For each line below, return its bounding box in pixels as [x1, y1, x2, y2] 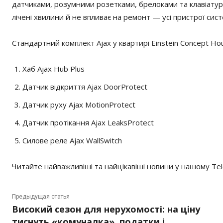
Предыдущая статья [12, 193, 70, 200]
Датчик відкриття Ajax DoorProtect [22, 82, 147, 92]
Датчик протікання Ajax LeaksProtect [22, 117, 154, 127]
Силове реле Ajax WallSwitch [22, 135, 122, 145]
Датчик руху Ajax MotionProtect [22, 100, 135, 110]
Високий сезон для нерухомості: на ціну [12, 203, 200, 215]
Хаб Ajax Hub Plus [22, 64, 85, 74]
